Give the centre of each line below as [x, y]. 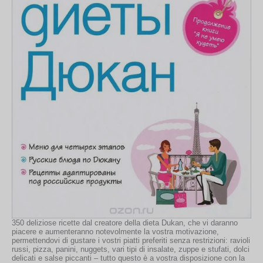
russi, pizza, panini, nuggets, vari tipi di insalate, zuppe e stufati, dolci [131, 249]
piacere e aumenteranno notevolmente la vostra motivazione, [115, 231]
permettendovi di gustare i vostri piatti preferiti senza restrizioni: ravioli [131, 240]
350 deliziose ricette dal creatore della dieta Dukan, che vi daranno [125, 222]
